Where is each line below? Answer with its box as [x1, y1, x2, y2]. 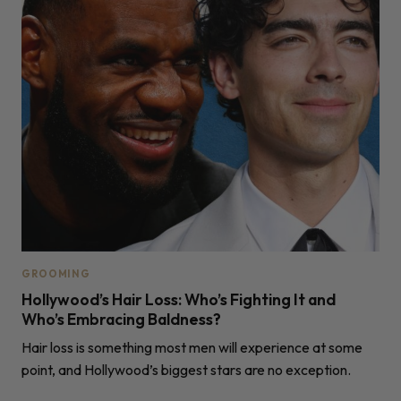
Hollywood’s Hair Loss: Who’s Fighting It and [21, 288, 336, 310]
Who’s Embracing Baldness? [21, 308, 221, 329]
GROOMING [21, 267, 91, 280]
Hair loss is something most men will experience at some [21, 337, 363, 356]
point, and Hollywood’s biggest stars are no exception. [21, 360, 351, 379]
